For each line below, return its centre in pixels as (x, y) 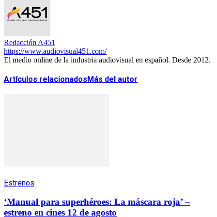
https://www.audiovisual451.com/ (55, 51)
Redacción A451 (30, 42)
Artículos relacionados (46, 79)
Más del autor (112, 79)
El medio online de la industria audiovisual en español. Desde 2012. (107, 60)
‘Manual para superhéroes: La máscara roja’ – (97, 202)
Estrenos (19, 183)
